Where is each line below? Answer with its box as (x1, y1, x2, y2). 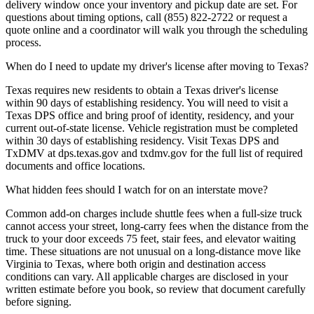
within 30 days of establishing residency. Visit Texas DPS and (6, 135, 279, 147)
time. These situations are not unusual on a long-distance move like (6, 245, 301, 258)
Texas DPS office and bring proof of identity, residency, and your (6, 109, 294, 122)
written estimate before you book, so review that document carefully (6, 283, 306, 296)
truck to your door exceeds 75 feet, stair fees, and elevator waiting (6, 233, 296, 245)
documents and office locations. (6, 160, 145, 172)
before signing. (6, 296, 71, 308)
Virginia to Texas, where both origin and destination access (6, 258, 266, 271)
